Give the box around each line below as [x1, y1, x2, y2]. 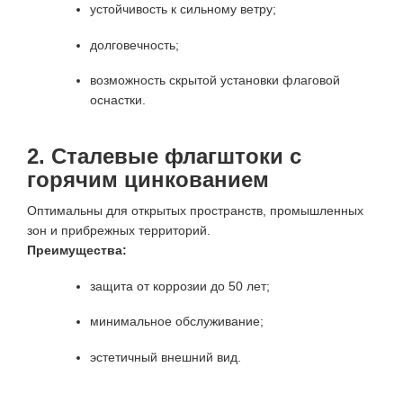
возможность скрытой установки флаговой [90, 73, 340, 88]
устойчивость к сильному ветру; [90, 2, 276, 17]
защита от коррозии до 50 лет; [90, 278, 270, 293]
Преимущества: [27, 243, 127, 258]
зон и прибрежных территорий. [27, 223, 210, 238]
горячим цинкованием [27, 167, 269, 193]
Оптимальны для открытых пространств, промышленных [27, 203, 363, 219]
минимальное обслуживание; [90, 314, 264, 329]
